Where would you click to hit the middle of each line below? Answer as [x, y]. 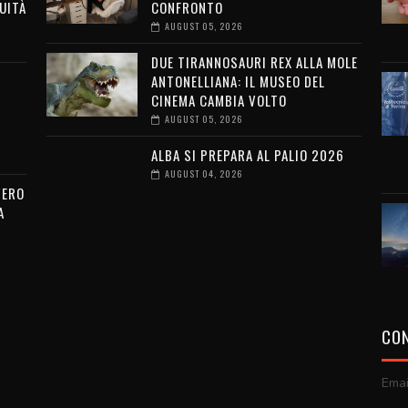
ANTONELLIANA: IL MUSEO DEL [238, 81]
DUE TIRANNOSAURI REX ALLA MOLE [254, 62]
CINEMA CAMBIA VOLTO [219, 100]
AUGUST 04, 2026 [203, 173]
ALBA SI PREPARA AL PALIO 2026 [247, 155]
